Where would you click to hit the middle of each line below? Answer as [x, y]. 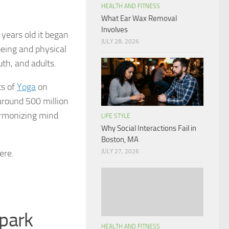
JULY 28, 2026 [120, 42]
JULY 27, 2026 [120, 152]
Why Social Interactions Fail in [149, 129]
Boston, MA [120, 140]
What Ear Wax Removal [139, 19]
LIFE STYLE [116, 116]
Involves [114, 30]
